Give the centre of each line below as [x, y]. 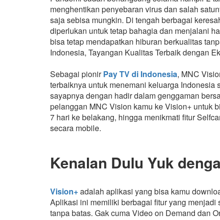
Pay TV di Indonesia [140, 74]
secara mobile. [76, 128]
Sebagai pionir [77, 74]
